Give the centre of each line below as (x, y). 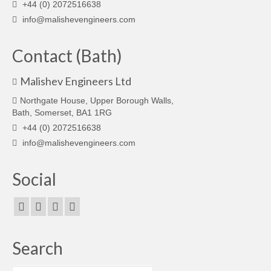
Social (34, 179)
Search (38, 248)
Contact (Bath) (67, 55)
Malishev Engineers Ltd (76, 81)
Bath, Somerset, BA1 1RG (62, 112)
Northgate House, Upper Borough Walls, (97, 100)
